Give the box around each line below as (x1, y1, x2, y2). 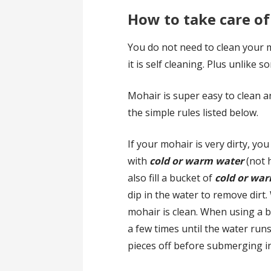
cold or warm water (149, 154, 244, 168)
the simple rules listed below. (128, 105, 259, 119)
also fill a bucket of (128, 171, 215, 184)
